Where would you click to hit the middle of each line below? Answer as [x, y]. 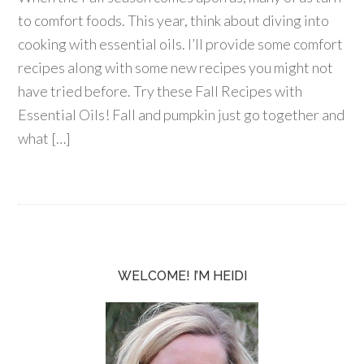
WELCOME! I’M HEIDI [182, 276]
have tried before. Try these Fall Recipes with [160, 91]
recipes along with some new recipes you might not [176, 67]
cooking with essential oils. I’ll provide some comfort [181, 44]
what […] [45, 138]
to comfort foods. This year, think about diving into [174, 20]
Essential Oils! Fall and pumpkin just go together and [182, 115]
